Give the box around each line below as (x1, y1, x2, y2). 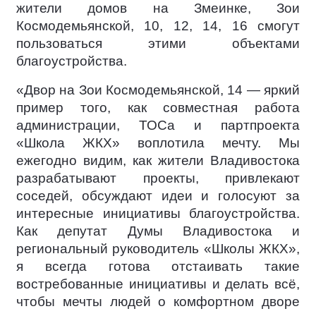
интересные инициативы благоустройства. (16, 206, 300, 221)
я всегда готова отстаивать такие (16, 259, 300, 274)
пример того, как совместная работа (16, 100, 300, 115)
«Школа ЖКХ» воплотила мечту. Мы (16, 135, 300, 150)
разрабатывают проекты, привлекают (16, 171, 300, 186)
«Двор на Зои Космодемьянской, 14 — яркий (16, 83, 300, 97)
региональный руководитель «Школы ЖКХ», (16, 241, 300, 256)
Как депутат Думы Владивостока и (16, 224, 300, 238)
